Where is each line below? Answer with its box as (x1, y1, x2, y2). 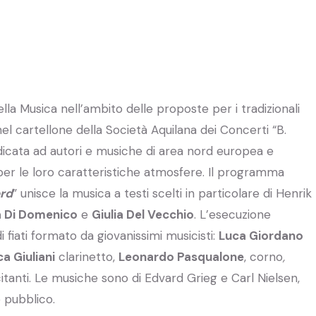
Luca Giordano (219, 227, 303, 243)
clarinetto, (55, 248, 119, 265)
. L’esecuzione (194, 206, 271, 222)
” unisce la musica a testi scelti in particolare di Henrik (13, 185, 312, 201)
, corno (244, 248, 283, 265)
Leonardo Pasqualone (119, 248, 244, 265)
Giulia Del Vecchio (92, 206, 194, 222)
